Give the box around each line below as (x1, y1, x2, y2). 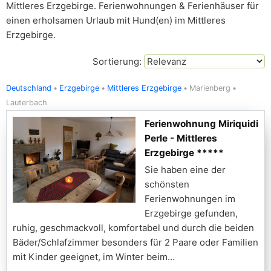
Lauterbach (6, 98, 47, 107)
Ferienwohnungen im (145, 193, 235, 204)
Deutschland (6, 83, 51, 93)
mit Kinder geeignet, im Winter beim (13, 251, 168, 263)
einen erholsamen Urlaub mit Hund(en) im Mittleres (6, 15, 226, 26)
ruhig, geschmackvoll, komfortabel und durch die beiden (13, 222, 254, 233)
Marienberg (189, 83, 230, 93)
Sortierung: (93, 56, 144, 67)
